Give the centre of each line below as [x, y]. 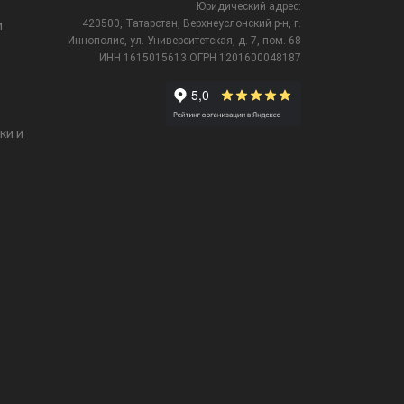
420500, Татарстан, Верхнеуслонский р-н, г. [192, 23]
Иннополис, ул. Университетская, [153, 40]
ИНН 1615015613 [144, 57]
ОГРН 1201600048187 [245, 57]
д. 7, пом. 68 [270, 40]
